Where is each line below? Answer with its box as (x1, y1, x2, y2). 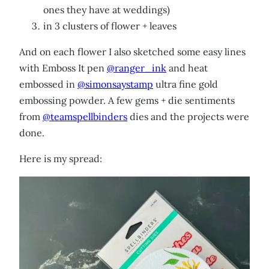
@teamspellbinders (43, 110, 127, 123)
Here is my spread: (19, 153, 102, 165)
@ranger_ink (107, 62, 166, 74)
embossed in (19, 78, 77, 91)
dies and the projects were (127, 110, 249, 123)
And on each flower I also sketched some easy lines (19, 46, 246, 58)
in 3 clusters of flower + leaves (43, 20, 177, 32)
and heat (166, 62, 208, 74)
